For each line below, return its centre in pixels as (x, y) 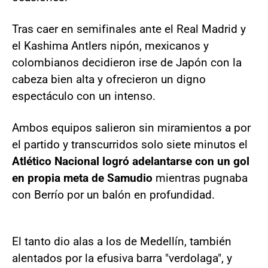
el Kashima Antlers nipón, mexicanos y (110, 46)
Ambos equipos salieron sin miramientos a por (131, 128)
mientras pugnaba (200, 178)
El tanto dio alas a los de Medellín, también (122, 241)
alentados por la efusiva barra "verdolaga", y (122, 258)
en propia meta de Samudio (82, 178)
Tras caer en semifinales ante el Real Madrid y (129, 29)
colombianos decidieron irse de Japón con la (127, 63)
